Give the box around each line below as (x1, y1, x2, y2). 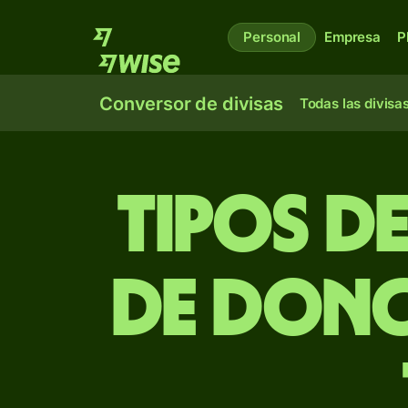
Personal (243, 28, 301, 46)
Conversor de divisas (99, 93, 283, 115)
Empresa (324, 28, 381, 46)
